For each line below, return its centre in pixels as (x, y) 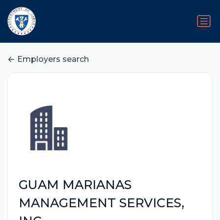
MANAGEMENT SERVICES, (101, 203)
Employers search (53, 59)
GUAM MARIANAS (75, 185)
